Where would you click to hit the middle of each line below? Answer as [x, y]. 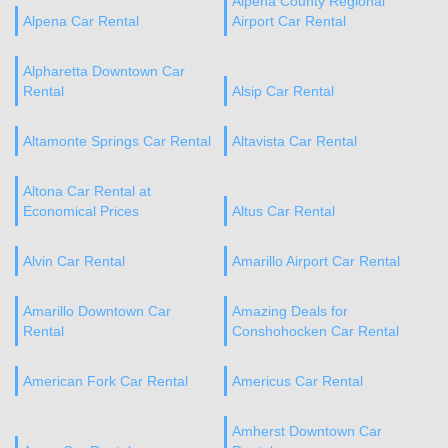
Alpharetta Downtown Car [104, 71]
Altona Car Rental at [87, 191]
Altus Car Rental [283, 211]
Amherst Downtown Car [306, 431]
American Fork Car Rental [105, 381]
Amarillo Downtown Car [97, 311]
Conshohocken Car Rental [315, 331]
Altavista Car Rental [294, 141]
